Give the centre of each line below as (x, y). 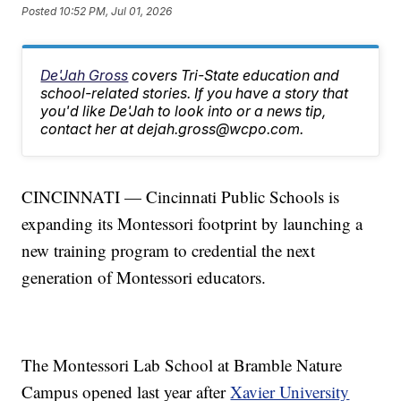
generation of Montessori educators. (144, 277)
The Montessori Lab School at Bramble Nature (182, 365)
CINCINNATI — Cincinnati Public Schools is (181, 197)
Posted (41, 11)
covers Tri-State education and (236, 76)
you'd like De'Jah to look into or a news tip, (183, 111)
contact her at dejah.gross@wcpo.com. (172, 129)
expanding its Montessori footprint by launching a (192, 224)
